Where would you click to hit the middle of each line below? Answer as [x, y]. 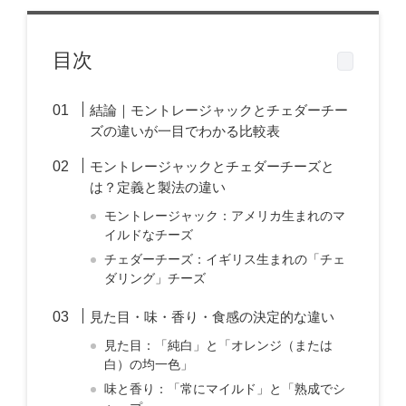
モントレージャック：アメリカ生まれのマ [225, 216]
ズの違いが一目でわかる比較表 [185, 131]
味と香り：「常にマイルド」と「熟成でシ [225, 389]
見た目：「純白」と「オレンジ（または [219, 346]
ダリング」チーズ [155, 279]
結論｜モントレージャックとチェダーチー [219, 110]
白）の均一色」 [149, 365]
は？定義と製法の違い [158, 187]
